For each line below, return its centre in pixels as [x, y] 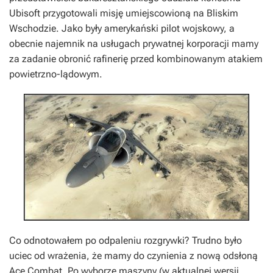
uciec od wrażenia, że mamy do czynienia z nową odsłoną [133, 256]
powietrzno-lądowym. [56, 74]
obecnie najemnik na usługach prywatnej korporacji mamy [134, 44]
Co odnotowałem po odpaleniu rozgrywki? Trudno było [126, 240]
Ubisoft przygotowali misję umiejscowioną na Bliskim [124, 13]
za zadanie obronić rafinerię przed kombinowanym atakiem [136, 59]
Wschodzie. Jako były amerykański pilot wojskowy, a [122, 28]
